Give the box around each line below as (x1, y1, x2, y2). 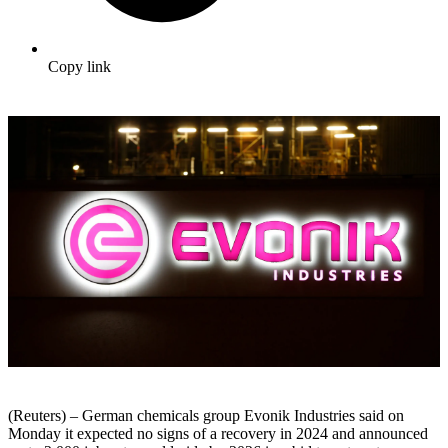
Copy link (48, 58, 111, 76)
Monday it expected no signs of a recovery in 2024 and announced (8, 424, 428, 442)
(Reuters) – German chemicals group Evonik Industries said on (8, 406, 404, 424)
